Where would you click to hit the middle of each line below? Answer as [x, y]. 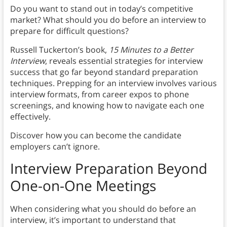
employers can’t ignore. [55, 147]
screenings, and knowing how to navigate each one [107, 106]
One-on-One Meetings [83, 186]
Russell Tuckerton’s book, [59, 50]
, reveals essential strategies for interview [124, 61]
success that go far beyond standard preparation [104, 72]
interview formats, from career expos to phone [99, 94]
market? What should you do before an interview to [108, 20]
